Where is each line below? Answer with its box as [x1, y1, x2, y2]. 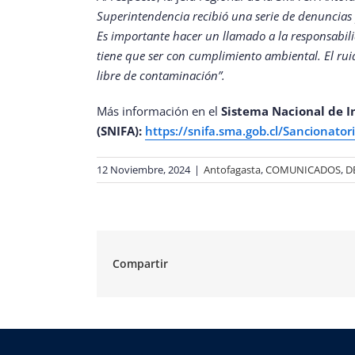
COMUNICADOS [265, 162, 341, 177]
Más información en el [97, 103, 221, 120]
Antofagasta [204, 162, 261, 177]
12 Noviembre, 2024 [97, 162, 190, 177]
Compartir [113, 256, 168, 272]
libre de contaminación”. [97, 67, 225, 84]
